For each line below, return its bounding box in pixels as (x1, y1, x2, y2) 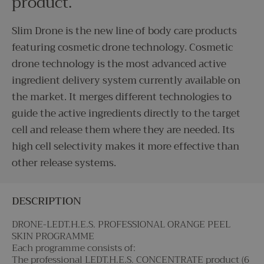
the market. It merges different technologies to (12, 88, 232, 105)
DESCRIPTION (12, 192, 81, 210)
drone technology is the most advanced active (12, 55, 226, 72)
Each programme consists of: (12, 240, 136, 256)
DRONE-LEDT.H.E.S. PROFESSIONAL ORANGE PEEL (12, 216, 230, 233)
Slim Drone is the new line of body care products (12, 22, 237, 39)
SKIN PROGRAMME (12, 228, 94, 245)
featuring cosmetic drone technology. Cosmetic (12, 39, 233, 56)
